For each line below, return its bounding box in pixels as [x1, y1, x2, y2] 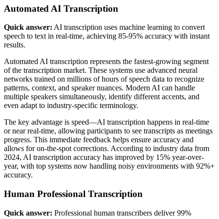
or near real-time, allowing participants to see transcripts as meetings [4, 127, 213, 135]
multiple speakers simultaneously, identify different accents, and [4, 92, 199, 101]
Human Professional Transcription [4, 189, 143, 199]
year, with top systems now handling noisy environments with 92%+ [4, 162, 215, 171]
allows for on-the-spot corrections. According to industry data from [4, 144, 209, 153]
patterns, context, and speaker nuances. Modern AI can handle [4, 84, 195, 92]
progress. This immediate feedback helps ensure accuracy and [4, 135, 194, 144]
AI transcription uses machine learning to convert [52, 23, 205, 32]
